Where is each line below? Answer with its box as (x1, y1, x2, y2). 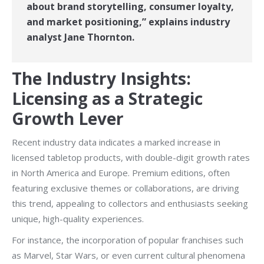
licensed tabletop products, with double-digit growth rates (12, 151, 250, 163)
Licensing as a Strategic (12, 87, 203, 110)
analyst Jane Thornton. (27, 31, 134, 44)
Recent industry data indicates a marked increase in (12, 136, 220, 148)
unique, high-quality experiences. (12, 213, 144, 225)
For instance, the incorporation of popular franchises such (12, 234, 243, 246)
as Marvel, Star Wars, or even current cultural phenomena (12, 249, 245, 261)
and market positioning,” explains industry (27, 15, 230, 28)
